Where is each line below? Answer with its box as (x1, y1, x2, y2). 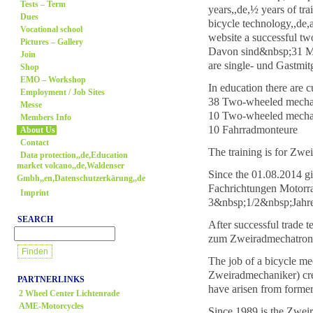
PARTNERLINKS (17, 275, 85, 284)
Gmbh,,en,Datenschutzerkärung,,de (17, 173, 145, 185)
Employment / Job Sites (20, 87, 105, 97)
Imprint (20, 188, 49, 198)
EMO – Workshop (20, 75, 86, 85)
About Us (20, 125, 55, 135)
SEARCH (17, 214, 53, 224)
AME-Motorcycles (19, 301, 84, 311)
